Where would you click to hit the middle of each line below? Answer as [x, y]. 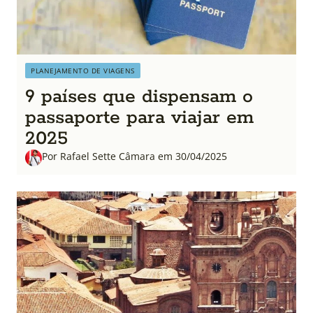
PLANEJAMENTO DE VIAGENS [83, 71]
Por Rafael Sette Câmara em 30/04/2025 [134, 156]
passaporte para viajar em [139, 118]
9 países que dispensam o [139, 97]
